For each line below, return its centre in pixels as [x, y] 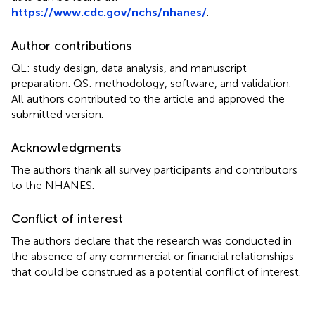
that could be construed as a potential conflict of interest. [156, 271]
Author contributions [71, 45]
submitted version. [57, 114]
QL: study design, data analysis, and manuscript [129, 67]
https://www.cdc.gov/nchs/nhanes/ [109, 12]
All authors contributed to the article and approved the [148, 98]
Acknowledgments [66, 147]
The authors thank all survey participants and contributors [154, 169]
